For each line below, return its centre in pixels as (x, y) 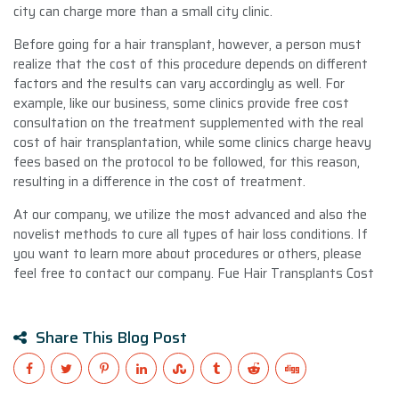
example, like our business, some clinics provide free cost (181, 103)
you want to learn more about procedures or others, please (187, 253)
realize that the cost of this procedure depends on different (191, 64)
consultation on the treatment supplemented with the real (188, 122)
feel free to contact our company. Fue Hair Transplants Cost (194, 273)
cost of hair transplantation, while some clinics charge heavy (192, 142)
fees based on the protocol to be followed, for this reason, (187, 162)
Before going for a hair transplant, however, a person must (187, 44)
